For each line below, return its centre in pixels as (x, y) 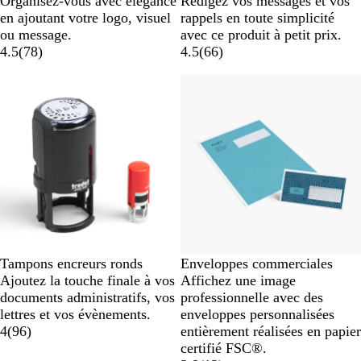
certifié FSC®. (224, 349)
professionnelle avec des (252, 298)
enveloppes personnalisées (257, 315)
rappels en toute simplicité (257, 18)
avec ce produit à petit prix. (261, 35)
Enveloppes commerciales (257, 264)
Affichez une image (238, 281)
